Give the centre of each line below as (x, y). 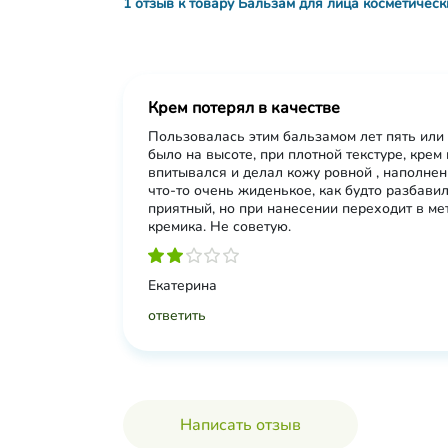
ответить (177, 315)
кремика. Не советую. (219, 226)
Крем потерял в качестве (244, 108)
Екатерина (182, 285)
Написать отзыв (240, 425)
